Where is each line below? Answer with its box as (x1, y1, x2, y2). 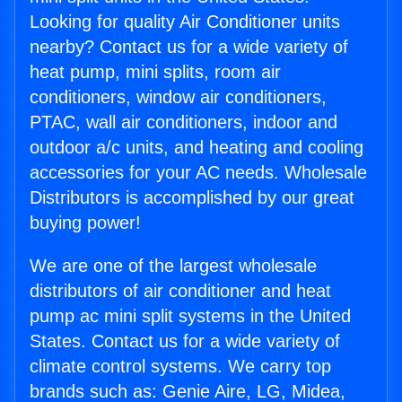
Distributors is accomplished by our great (30, 188, 354, 208)
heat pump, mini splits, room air (30, 62, 281, 83)
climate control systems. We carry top (30, 356, 331, 377)
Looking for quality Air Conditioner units (30, 12, 340, 32)
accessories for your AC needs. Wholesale (30, 162, 367, 183)
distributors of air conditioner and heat (30, 281, 331, 301)
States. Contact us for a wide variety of (30, 331, 340, 352)
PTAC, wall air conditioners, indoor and (30, 112, 337, 133)
